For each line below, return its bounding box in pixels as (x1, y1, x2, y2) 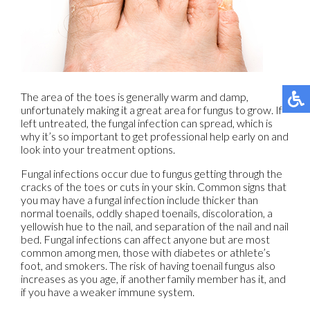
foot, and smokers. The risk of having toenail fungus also (21, 259, 275, 272)
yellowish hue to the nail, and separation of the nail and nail (21, 219, 289, 232)
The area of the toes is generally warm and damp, (21, 90, 248, 103)
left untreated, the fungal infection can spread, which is (21, 116, 273, 129)
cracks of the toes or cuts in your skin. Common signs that (21, 180, 286, 193)
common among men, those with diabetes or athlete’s (21, 246, 271, 259)
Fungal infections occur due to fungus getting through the (21, 167, 282, 180)
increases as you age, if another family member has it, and (21, 272, 286, 285)
